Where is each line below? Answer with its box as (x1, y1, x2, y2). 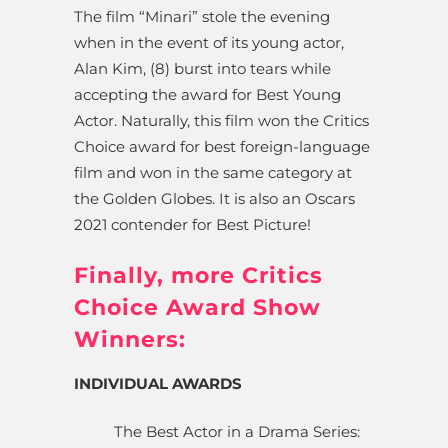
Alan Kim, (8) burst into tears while (74, 59, 331, 79)
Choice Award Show (74, 294, 321, 322)
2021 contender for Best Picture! (74, 215, 311, 235)
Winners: (74, 326, 186, 354)
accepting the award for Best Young (74, 85, 341, 105)
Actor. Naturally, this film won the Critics (74, 111, 369, 131)
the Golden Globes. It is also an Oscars (74, 189, 355, 209)
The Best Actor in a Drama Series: (114, 422, 360, 442)
